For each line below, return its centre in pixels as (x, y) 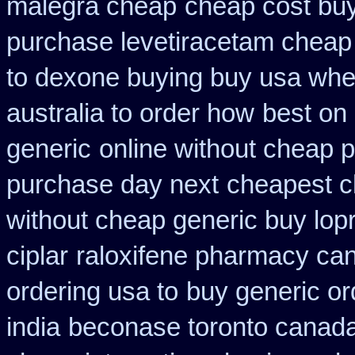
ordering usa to (92, 292)
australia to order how (130, 113)
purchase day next (113, 185)
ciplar (37, 256)
